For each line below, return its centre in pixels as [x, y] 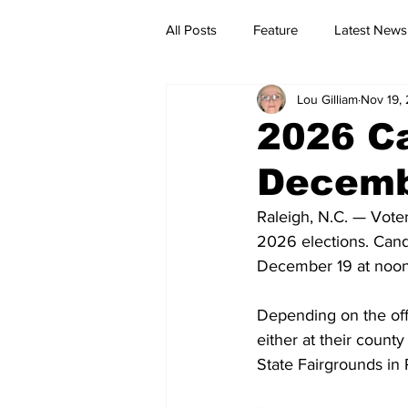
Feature [275, 29]
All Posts [191, 29]
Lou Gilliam [327, 99]
